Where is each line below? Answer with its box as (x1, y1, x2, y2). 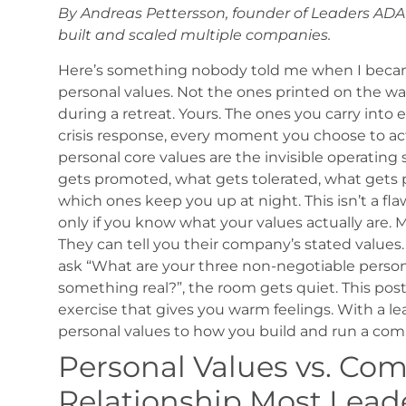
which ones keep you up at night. (57, 191, 301, 209)
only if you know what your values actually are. (57, 213, 391, 231)
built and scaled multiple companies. (57, 26, 331, 44)
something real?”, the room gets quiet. (57, 278, 338, 296)
